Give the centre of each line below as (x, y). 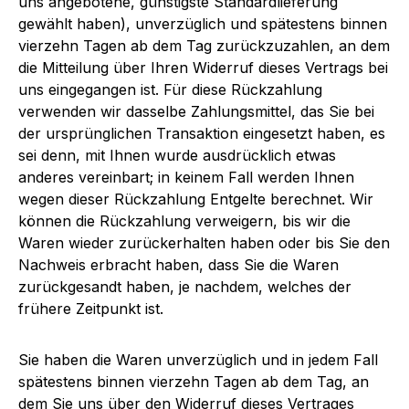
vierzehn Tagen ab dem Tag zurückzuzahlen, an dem (204, 45)
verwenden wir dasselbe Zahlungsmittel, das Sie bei (196, 111)
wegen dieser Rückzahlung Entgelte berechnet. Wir (196, 199)
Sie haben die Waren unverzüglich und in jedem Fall (198, 359)
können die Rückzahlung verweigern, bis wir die (184, 220)
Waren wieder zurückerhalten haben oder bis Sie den (204, 242)
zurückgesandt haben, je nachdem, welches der (185, 286)
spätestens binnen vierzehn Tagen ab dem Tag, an (194, 381)
